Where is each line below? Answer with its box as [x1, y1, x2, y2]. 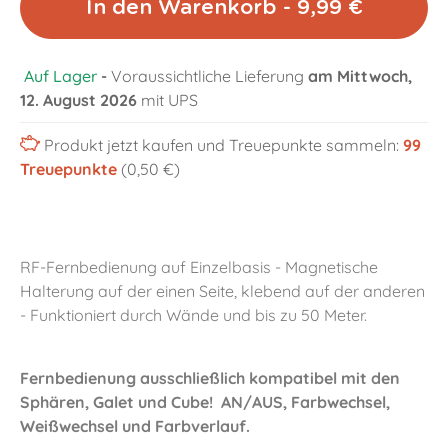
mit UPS [141, 90, 198, 110]
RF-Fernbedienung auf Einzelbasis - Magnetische [20, 257, 378, 277]
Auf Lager [24, 66, 97, 86]
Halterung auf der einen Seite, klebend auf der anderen [20, 281, 425, 301]
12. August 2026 [20, 90, 137, 110]
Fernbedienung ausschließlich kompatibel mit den [20, 368, 400, 388]
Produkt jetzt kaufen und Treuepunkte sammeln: [43, 135, 403, 155]
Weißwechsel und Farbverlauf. [20, 416, 250, 436]
